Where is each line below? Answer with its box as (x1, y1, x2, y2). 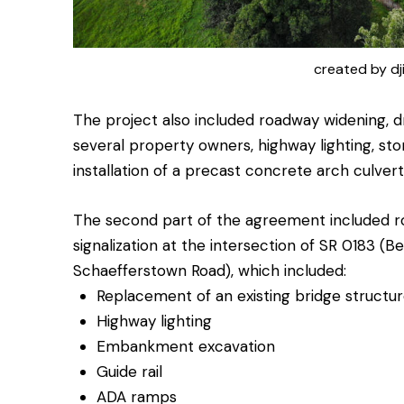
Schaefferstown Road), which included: (73, 260, 346, 280)
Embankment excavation (96, 335, 275, 356)
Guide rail (96, 361, 162, 381)
